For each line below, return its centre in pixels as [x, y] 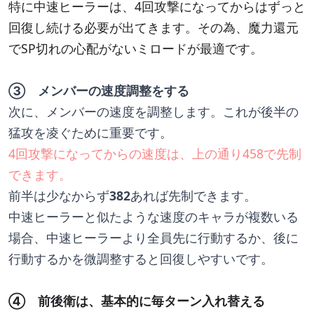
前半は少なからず [59, 196]
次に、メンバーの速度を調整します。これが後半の [153, 111]
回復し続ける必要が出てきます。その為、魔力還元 [153, 27]
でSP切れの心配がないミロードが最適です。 [136, 48]
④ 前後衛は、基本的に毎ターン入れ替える [137, 301]
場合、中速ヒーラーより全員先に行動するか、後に [153, 238]
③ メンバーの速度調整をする [99, 90]
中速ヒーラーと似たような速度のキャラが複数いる [153, 217]
